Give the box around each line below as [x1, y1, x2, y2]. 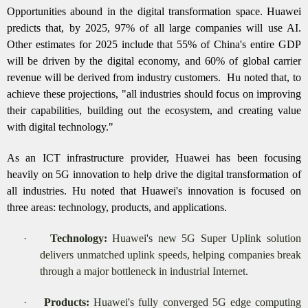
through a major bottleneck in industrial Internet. [40, 265, 248, 277]
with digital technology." [7, 120, 113, 133]
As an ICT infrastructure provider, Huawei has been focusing [7, 151, 301, 164]
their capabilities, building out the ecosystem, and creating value [7, 104, 301, 116]
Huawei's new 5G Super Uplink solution [107, 232, 301, 244]
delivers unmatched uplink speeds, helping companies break [40, 248, 301, 261]
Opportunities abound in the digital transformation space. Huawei [7, 5, 301, 17]
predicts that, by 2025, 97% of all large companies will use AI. [7, 21, 301, 34]
